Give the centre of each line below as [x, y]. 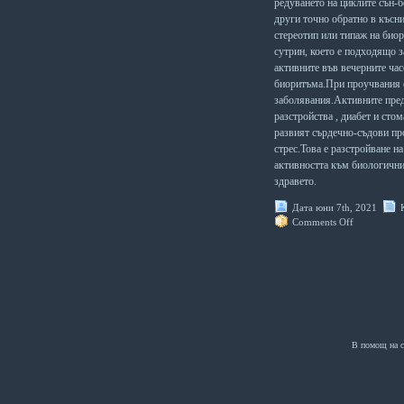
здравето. [295, 181]
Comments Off [323, 222]
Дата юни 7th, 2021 [335, 207]
